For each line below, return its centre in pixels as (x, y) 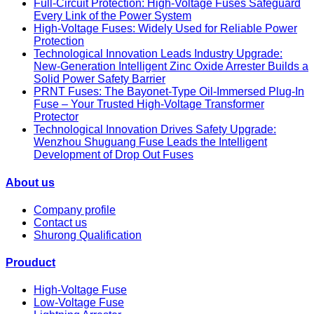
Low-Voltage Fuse (79, 303)
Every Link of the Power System (112, 16)
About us (30, 182)
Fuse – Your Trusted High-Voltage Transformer (149, 104)
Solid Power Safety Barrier (100, 79)
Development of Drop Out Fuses (114, 155)
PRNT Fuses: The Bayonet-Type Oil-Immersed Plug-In (169, 92)
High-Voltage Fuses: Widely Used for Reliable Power (165, 29)
